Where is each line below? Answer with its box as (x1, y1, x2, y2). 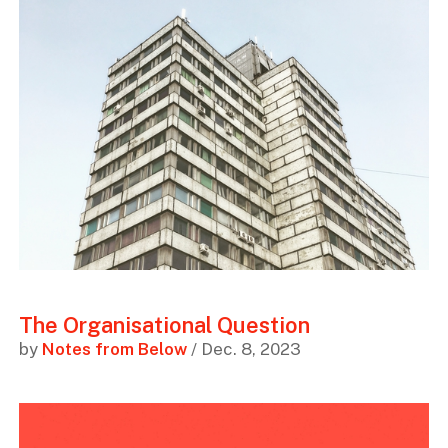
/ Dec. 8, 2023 (186, 339, 301, 360)
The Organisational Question (18, 312, 310, 339)
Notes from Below (41, 339, 187, 360)
